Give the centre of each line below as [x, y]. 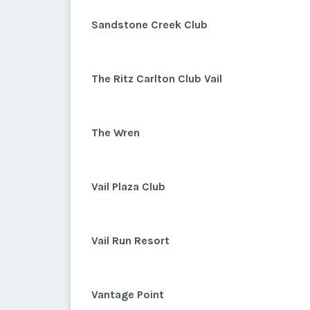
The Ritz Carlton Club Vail [157, 79]
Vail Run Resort [130, 240]
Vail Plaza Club [128, 186]
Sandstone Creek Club [149, 25]
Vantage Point [128, 294]
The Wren [116, 133]
